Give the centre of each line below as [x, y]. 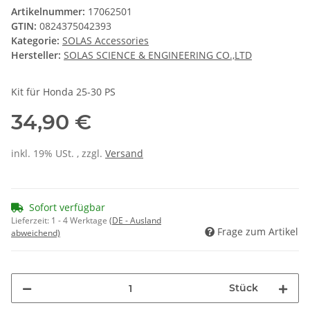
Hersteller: [36, 55]
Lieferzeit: [31, 221]
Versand [124, 154]
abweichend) [36, 233]
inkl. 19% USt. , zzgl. [58, 154]
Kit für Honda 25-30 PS [63, 92]
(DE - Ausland [135, 221]
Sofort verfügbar [67, 208]
